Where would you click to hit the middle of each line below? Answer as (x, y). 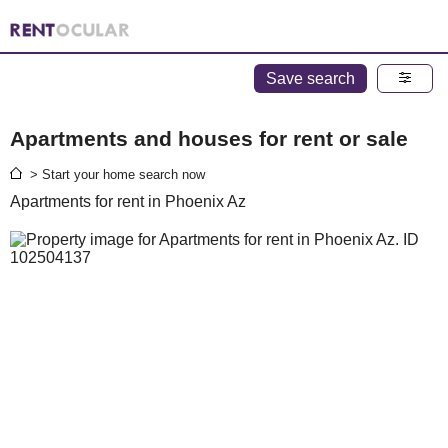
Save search (310, 78)
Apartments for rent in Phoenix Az (128, 201)
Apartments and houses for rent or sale (209, 138)
